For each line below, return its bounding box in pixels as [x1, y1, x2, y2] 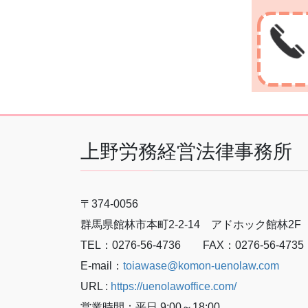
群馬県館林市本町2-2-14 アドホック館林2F [80, 219, 301, 231]
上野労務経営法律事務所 [80, 140, 292, 162]
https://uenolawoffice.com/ [111, 280, 236, 293]
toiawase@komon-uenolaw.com [123, 260, 279, 272]
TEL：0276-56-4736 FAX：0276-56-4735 [80, 239, 304, 252]
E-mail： [80, 260, 123, 272]
